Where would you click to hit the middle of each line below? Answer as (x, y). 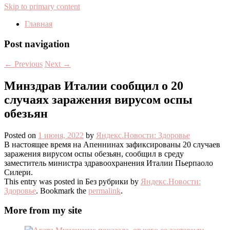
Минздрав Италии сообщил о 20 (94, 85)
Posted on (21, 135)
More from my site (43, 210)
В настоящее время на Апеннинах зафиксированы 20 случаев (112, 144)
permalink (104, 190)
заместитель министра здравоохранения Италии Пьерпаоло (109, 163)
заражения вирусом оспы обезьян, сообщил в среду (94, 154)
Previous (27, 64)
